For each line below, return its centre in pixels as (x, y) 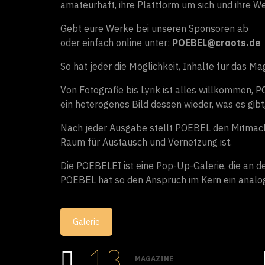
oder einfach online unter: (116, 42)
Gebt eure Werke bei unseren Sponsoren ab (154, 28)
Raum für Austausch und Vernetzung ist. (146, 142)
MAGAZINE (154, 259)
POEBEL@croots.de (216, 42)
